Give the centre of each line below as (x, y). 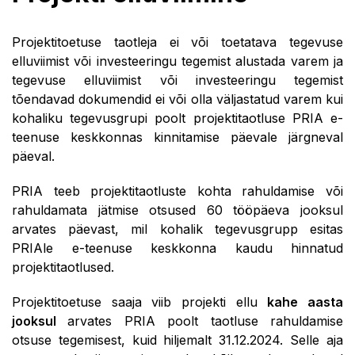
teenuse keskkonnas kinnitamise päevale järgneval (177, 137)
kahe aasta (305, 302)
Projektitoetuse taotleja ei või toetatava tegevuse (177, 42)
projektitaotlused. (65, 267)
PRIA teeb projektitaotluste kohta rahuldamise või (177, 191)
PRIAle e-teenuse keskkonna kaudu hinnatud (177, 248)
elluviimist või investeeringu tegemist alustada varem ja (177, 61)
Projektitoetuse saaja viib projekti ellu (140, 302)
